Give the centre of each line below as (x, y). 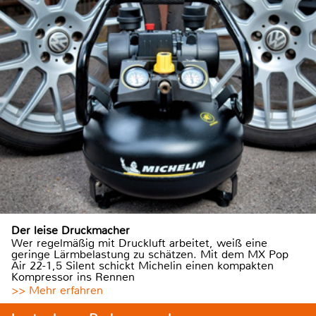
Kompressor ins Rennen (73, 276)
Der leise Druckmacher (71, 230)
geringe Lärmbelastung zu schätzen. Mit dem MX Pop (150, 254)
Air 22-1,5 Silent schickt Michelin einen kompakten (142, 265)
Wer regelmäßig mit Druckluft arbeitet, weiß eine (139, 243)
